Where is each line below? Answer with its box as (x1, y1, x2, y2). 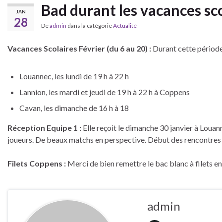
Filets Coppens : (7, 159, 66, 168)
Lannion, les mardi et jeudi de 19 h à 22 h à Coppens (19, 87, 190, 97)
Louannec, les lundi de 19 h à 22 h (19, 71, 129, 81)
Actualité (113, 22, 137, 29)
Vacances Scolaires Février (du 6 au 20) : (7, 44, 151, 53)
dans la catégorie (66, 22, 113, 29)
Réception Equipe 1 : (7, 123, 81, 132)
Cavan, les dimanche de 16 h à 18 (19, 103, 129, 112)
